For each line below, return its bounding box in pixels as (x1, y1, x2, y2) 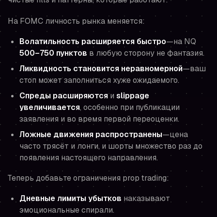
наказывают (122, 193, 170, 204)
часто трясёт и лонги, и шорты (19, 141, 135, 152)
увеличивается (19, 102, 80, 113)
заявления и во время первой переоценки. (19, 114, 179, 124)
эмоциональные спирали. (19, 205, 114, 216)
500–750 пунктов (19, 48, 87, 59)
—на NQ (166, 36, 196, 47)
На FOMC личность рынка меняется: (8, 16, 145, 27)
